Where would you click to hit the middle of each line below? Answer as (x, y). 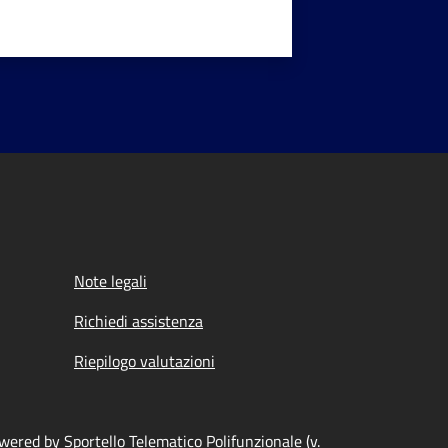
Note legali (110, 281)
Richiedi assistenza (138, 321)
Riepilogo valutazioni (144, 361)
